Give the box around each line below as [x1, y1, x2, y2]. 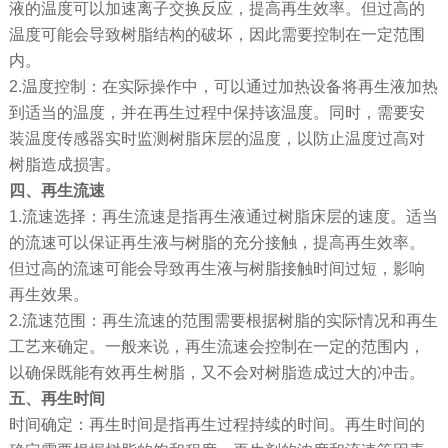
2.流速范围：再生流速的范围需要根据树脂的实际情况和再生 [8, 312, 438, 330]
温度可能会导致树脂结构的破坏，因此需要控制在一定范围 [8, 26, 425, 44]
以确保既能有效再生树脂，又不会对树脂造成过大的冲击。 [8, 364, 425, 382]
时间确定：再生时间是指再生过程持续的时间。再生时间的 [8, 416, 425, 434]
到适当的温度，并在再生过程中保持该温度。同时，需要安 [8, 104, 425, 122]
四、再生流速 [8, 182, 105, 200]
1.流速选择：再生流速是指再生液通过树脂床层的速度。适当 [8, 208, 438, 226]
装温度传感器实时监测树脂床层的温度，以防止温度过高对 [8, 130, 425, 148]
